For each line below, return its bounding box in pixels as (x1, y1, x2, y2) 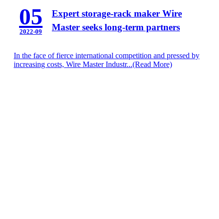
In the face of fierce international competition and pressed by (14, 51, 199, 60)
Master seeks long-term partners (52, 22, 180, 32)
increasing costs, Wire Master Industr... (14, 60, 132, 68)
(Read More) (132, 60, 172, 68)
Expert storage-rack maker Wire (52, 8, 182, 19)
